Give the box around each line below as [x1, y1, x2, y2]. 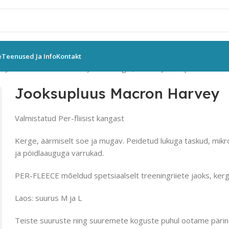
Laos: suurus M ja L [15, 192, 82, 203]
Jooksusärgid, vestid [87, 62, 158, 73]
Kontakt [56, 52, 81, 61]
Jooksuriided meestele [6, 62, 84, 73]
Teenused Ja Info [2, 52, 56, 61]
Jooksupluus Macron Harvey [15, 84, 220, 102]
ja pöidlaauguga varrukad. [15, 147, 104, 158]
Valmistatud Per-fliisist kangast [15, 112, 125, 123]
